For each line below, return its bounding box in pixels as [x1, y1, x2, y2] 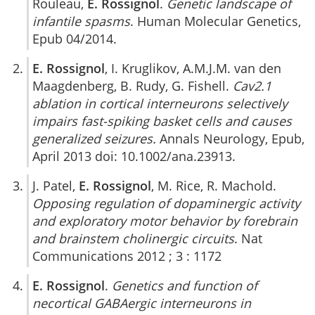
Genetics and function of [112, 277, 257, 295]
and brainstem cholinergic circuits [32, 230, 234, 247]
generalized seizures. [32, 130, 156, 148]
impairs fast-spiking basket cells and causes [32, 112, 292, 130]
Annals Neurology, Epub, [156, 130, 304, 148]
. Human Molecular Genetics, [130, 13, 301, 30]
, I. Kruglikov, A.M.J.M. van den [105, 60, 281, 77]
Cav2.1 [233, 77, 271, 95]
